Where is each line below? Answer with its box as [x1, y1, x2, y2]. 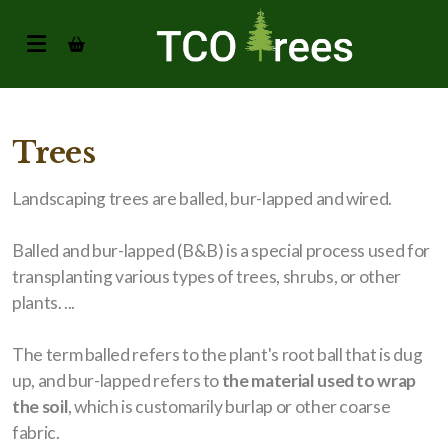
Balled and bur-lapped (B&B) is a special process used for [12, 240, 430, 261]
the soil [12, 396, 69, 417]
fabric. [12, 422, 60, 443]
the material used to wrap [221, 370, 416, 391]
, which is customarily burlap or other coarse [68, 396, 391, 417]
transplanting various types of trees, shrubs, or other [12, 266, 401, 287]
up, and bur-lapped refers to [12, 370, 222, 391]
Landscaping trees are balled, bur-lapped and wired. [12, 188, 393, 209]
